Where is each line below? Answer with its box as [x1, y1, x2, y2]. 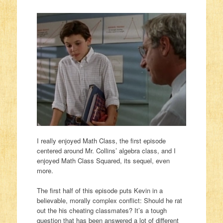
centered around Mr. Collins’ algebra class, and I [36, 146, 176, 156]
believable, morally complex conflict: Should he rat [36, 195, 182, 205]
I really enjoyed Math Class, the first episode [36, 136, 166, 146]
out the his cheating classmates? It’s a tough [36, 205, 167, 215]
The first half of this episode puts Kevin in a [36, 185, 163, 195]
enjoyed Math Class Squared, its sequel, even [36, 156, 170, 166]
